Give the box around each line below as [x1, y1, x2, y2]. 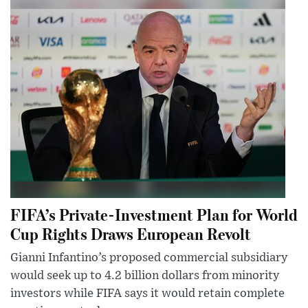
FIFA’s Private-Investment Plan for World [10, 203, 298, 225]
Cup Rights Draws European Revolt [10, 222, 251, 244]
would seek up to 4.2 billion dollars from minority [10, 269, 279, 282]
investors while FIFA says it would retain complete [10, 287, 285, 300]
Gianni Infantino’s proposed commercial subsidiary [10, 251, 287, 264]
